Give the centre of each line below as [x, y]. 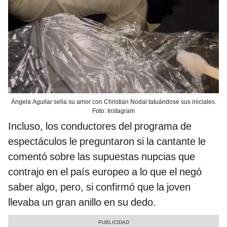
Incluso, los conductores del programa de [100, 126]
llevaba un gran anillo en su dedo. [82, 202]
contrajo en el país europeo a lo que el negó [105, 172]
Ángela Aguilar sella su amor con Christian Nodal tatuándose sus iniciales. [113, 102]
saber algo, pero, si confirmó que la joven [99, 187]
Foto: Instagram [113, 111]
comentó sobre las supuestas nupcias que [102, 156]
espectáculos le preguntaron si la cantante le [107, 141]
